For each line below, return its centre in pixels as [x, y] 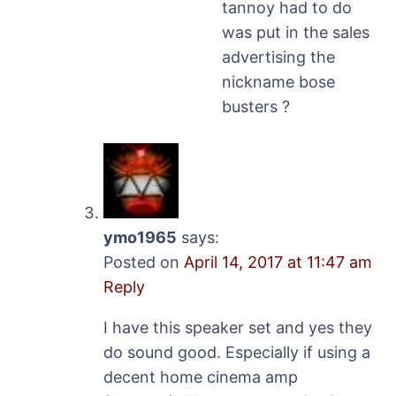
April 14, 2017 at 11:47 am [278, 262]
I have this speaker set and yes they [238, 327]
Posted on [144, 262]
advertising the [278, 57]
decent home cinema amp [201, 377]
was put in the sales [296, 32]
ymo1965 [140, 237]
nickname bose [278, 81]
